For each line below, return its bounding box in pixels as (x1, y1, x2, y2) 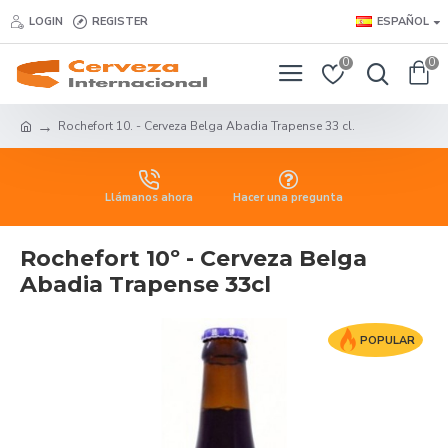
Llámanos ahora (105, 190, 193, 205)
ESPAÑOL (377, 13, 429, 29)
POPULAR (360, 332, 415, 348)
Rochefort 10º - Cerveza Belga (20, 245, 367, 272)
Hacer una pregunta (233, 190, 343, 205)
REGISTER (92, 13, 148, 29)
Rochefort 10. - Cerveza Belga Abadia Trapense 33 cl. (58, 118, 355, 134)
